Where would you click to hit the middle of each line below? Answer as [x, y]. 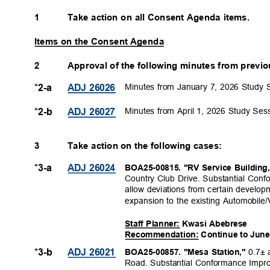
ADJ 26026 [95, 88]
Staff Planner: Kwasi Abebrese [189, 223]
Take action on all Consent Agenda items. [162, 17]
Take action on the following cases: [147, 146]
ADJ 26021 [95, 253]
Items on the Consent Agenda [102, 41]
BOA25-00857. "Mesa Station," [187, 252]
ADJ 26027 [95, 112]
